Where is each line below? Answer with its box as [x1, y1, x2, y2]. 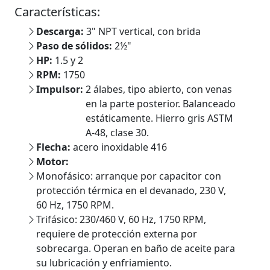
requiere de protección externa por [36, 227, 197, 240]
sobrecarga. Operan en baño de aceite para [36, 242, 235, 255]
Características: [14, 4, 100, 20]
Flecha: [36, 140, 73, 154]
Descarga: [36, 25, 86, 38]
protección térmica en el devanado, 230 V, [36, 184, 226, 197]
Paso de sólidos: [36, 39, 115, 52]
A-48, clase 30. [86, 126, 149, 139]
